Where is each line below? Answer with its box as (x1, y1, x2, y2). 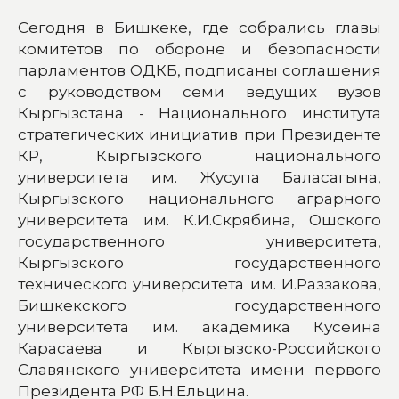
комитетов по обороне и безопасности (18, 39, 381, 58)
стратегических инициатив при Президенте (18, 125, 381, 143)
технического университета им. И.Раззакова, (18, 274, 381, 293)
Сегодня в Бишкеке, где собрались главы (18, 18, 381, 37)
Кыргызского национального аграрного (18, 189, 381, 208)
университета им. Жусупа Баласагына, (18, 167, 381, 186)
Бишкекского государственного (18, 296, 381, 314)
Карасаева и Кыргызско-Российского (18, 338, 381, 357)
